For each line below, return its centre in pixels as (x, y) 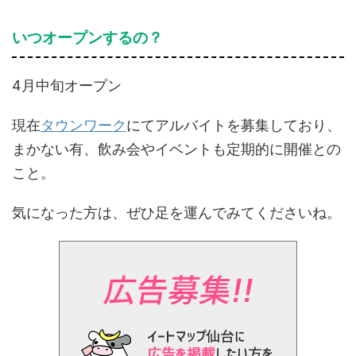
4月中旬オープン (67, 85)
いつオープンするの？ (87, 38)
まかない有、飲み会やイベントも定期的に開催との (176, 149)
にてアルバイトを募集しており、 (234, 125)
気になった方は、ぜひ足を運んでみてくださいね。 (176, 213)
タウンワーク (83, 125)
